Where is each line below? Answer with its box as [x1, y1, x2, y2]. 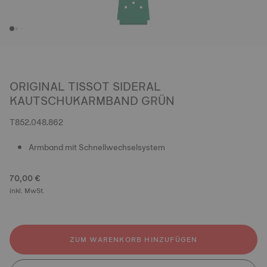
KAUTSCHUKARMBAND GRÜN [10, 91, 175, 111]
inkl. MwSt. [10, 185, 45, 197]
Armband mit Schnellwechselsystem [29, 140, 165, 154]
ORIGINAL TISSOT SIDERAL [10, 76, 161, 97]
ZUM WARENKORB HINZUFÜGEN [69, 234, 198, 246]
